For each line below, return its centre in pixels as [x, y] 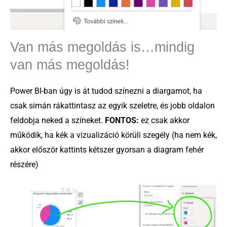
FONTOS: [122, 121]
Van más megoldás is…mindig [102, 47]
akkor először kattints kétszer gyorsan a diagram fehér [107, 150]
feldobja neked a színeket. [58, 121]
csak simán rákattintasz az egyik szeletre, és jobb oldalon [112, 106]
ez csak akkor [164, 121]
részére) [24, 165]
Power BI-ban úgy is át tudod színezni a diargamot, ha [106, 91]
